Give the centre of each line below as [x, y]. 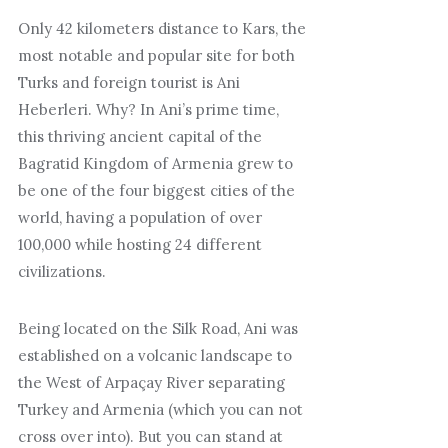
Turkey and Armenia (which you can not [160, 410]
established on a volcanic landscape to [154, 356]
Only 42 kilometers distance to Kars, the [161, 29]
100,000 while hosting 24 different [139, 245]
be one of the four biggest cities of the [156, 191]
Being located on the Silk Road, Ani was [157, 329]
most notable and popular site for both [156, 56]
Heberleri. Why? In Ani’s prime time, [148, 110]
